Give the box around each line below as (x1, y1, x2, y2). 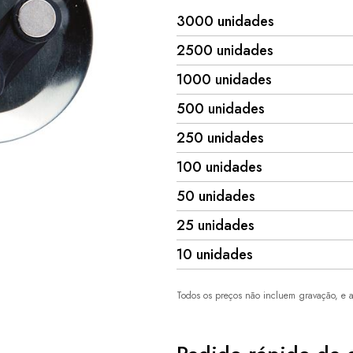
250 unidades (176, 128, 264, 148)
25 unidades (176, 215, 255, 236)
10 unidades (176, 244, 253, 265)
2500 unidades (176, 40, 273, 61)
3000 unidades (176, 11, 274, 32)
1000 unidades (176, 69, 272, 90)
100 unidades (176, 157, 262, 177)
